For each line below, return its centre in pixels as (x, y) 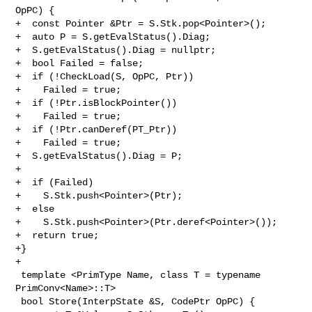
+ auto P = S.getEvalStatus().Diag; (113, 37)
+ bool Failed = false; (80, 63)
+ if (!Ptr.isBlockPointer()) (96, 103)
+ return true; (57, 235)
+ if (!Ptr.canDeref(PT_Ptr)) (96, 129)
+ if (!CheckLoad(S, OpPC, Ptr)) (105, 76)
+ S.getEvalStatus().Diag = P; (99, 156)
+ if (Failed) (55, 182)
